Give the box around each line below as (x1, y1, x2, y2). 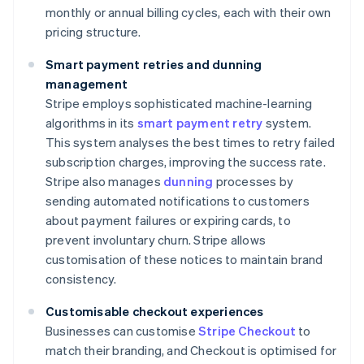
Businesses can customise (45, 323, 198, 340)
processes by (213, 173, 294, 190)
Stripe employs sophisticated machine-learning (45, 95, 313, 112)
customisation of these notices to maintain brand (45, 251, 323, 268)
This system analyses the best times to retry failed (45, 134, 336, 151)
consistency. (45, 271, 117, 288)
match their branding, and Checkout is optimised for (45, 342, 337, 359)
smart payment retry (136, 115, 263, 132)
